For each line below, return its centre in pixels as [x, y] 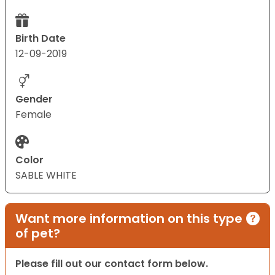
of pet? [38, 234]
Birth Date [41, 39]
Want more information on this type [129, 219]
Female [33, 115]
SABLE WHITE [46, 176]
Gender [34, 99]
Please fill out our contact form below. [112, 264]
